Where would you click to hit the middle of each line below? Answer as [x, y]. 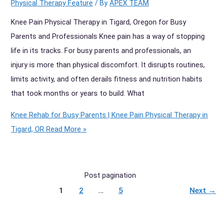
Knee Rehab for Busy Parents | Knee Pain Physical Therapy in [110, 115]
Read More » [66, 129]
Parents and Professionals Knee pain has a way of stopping [108, 37]
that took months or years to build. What [78, 94]
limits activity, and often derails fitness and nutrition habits [107, 79]
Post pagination [110, 176]
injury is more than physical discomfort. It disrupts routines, [108, 65]
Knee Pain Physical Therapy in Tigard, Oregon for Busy [99, 22]
